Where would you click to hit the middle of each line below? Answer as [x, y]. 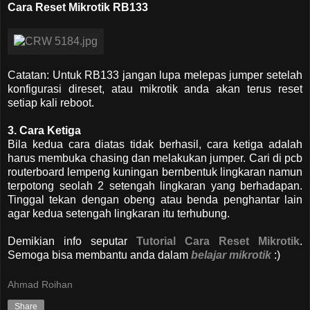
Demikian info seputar [72, 241]
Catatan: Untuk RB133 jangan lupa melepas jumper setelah [155, 75]
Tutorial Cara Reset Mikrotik [218, 241]
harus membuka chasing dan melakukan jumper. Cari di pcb [155, 158]
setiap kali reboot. [52, 102]
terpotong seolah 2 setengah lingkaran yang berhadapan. [155, 185]
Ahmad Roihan [40, 285]
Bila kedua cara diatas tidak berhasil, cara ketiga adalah [155, 144]
